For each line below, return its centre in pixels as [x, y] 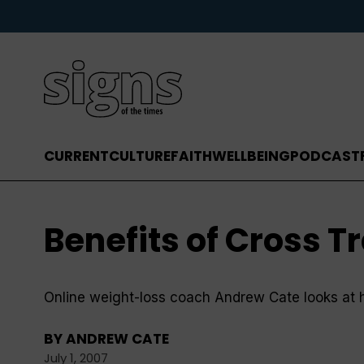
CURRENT [76, 156]
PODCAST [325, 156]
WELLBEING [251, 156]
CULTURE [139, 156]
